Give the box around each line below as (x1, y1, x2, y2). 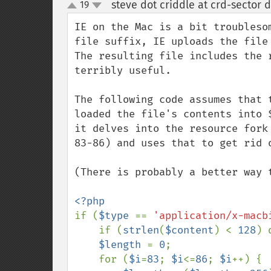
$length (99, 238, 147, 251)
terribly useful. (74, 64, 171, 77)
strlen (123, 224, 159, 237)
